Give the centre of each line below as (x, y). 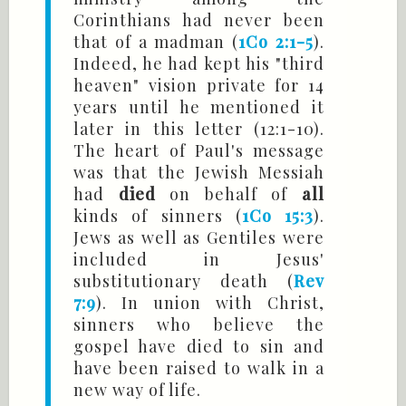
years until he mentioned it (199, 107)
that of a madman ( (156, 42)
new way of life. (137, 390)
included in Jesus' (199, 260)
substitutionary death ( (184, 281)
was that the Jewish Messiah (199, 173)
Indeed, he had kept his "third (199, 64)
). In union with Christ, (210, 303)
